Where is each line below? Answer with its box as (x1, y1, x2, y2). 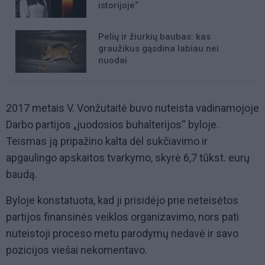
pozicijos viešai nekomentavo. (6, 244, 147, 257)
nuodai (98, 55, 127, 66)
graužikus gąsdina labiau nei (98, 43, 219, 54)
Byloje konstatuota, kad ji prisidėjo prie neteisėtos (6, 194, 238, 207)
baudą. (6, 168, 40, 181)
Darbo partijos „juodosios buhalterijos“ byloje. (6, 118, 219, 131)
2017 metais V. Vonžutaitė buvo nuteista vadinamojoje (6, 102, 259, 115)
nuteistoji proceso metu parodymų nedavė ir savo (6, 227, 238, 240)
